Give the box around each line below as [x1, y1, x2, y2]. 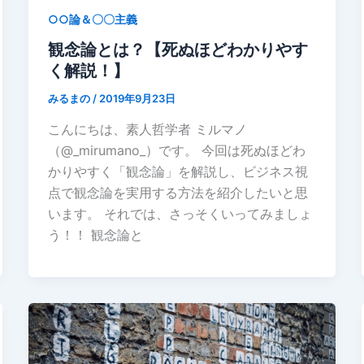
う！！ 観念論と [47, 226, 143, 243]
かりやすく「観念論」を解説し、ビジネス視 [47, 162, 308, 180]
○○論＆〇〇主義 [47, 11, 137, 26]
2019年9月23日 [98, 92, 175, 106]
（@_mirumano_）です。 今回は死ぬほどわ [47, 141, 305, 158]
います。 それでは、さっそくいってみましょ [47, 205, 312, 222]
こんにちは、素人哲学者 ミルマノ [47, 120, 247, 137]
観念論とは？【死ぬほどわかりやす [47, 40, 308, 60]
